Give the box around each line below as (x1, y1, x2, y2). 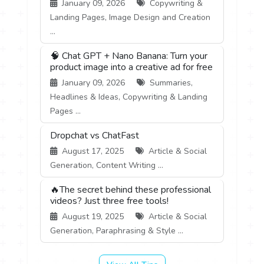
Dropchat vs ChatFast (50, 128, 140, 142)
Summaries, (147, 77, 193, 88)
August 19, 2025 (60, 210, 127, 222)
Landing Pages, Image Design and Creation (50, 11, 211, 23)
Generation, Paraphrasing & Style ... (50, 225, 184, 236)
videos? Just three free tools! (50, 194, 169, 207)
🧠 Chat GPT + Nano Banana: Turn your (50, 49, 208, 62)
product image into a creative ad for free (50, 60, 213, 74)
